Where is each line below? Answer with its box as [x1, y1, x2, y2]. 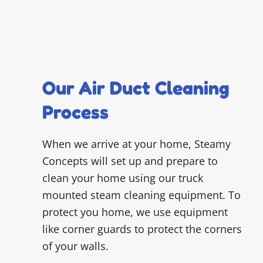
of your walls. [42, 239, 109, 254]
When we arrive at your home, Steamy [42, 137, 231, 151]
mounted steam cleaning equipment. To [42, 188, 241, 203]
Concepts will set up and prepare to [42, 154, 218, 168]
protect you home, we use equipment [42, 205, 228, 220]
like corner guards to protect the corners [42, 222, 242, 237]
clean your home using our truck [42, 171, 203, 186]
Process [42, 100, 109, 124]
